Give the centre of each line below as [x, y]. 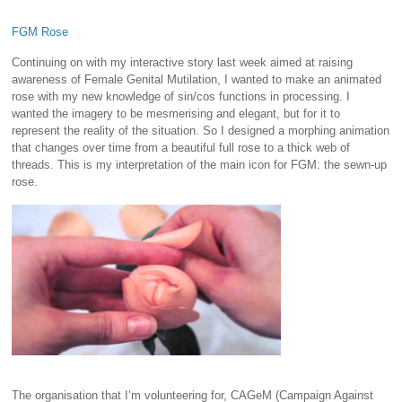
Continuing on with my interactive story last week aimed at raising [183, 63]
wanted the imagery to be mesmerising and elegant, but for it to [176, 114]
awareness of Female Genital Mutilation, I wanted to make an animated [197, 80]
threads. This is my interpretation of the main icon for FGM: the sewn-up [200, 165]
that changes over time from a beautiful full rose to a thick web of [181, 148]
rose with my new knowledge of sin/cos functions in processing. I [181, 97]
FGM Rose [40, 31]
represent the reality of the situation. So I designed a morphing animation [201, 131]
